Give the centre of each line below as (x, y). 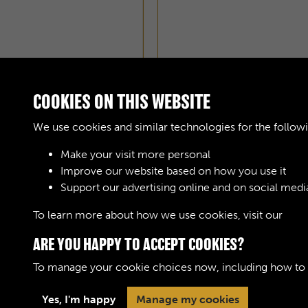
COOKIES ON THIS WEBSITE (122, 102)
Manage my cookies (188, 299)
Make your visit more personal (135, 154)
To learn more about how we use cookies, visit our (159, 215)
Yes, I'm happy (79, 299)
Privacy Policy (224, 287)
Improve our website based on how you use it (173, 171)
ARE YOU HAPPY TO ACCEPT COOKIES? (139, 244)
